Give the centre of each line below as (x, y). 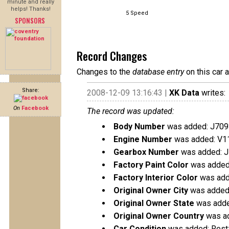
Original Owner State (154, 203)
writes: (212, 93)
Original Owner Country (159, 216)
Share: (31, 90)
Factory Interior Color (156, 178)
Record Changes (112, 56)
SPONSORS (30, 20)
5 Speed (137, 13)
